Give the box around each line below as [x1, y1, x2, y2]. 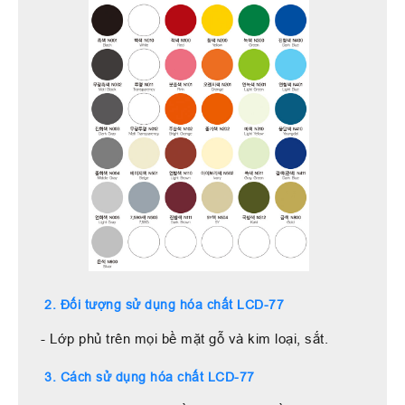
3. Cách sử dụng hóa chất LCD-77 [44, 369, 255, 384]
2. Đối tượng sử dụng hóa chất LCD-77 [44, 297, 284, 312]
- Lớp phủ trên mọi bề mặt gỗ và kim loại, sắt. [41, 330, 328, 346]
